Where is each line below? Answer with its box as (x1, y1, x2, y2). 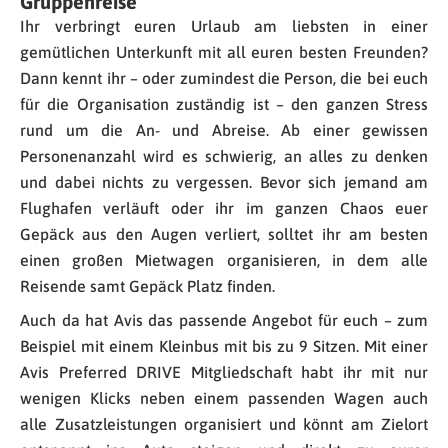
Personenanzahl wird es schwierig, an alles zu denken (20, 147, 428, 166)
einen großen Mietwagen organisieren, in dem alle (20, 251, 428, 270)
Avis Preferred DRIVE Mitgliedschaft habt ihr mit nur (20, 363, 428, 382)
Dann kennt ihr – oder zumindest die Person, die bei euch (20, 69, 428, 88)
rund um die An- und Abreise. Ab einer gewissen (20, 121, 428, 140)
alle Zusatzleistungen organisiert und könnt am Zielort (20, 415, 428, 434)
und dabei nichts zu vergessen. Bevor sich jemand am (20, 173, 428, 192)
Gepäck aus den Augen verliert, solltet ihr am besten (20, 225, 428, 244)
